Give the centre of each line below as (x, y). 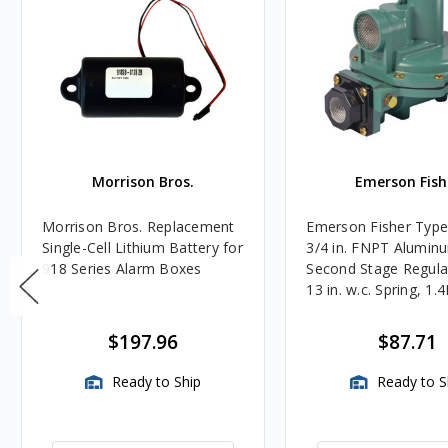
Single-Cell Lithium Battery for (142, 248)
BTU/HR (333, 311)
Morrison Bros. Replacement (138, 227)
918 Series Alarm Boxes (122, 269)
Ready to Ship (155, 382)
